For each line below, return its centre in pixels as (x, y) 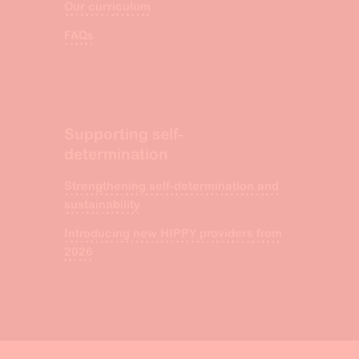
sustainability (102, 204)
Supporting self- (123, 134)
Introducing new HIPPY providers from (173, 233)
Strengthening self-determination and (171, 186)
